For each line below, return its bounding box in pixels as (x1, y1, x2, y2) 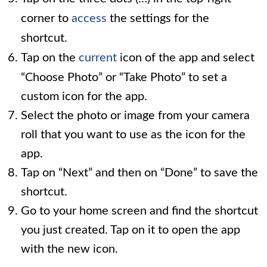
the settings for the (107, 12, 209, 24)
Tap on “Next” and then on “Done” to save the (21, 166, 258, 179)
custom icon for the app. (21, 90, 147, 103)
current (79, 51, 117, 64)
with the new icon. (21, 243, 118, 255)
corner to (21, 12, 72, 24)
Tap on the (21, 51, 79, 64)
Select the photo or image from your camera (21, 109, 250, 122)
